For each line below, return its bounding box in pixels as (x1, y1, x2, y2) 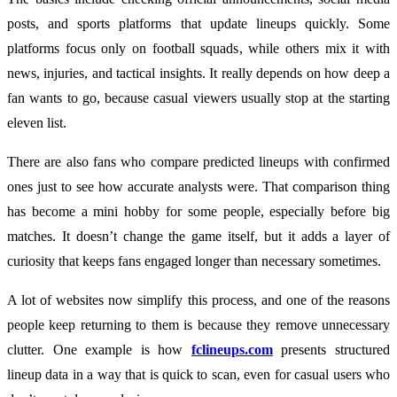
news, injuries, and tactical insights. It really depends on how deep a (7, 65, 390, 81)
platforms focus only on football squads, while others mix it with (7, 40, 390, 56)
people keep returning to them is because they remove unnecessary (7, 316, 390, 332)
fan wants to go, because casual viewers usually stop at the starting (7, 90, 390, 105)
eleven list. (7, 114, 66, 130)
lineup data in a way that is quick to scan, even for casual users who (7, 366, 390, 382)
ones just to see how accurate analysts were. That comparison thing (7, 178, 390, 194)
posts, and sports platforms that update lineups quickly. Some (7, 15, 390, 31)
